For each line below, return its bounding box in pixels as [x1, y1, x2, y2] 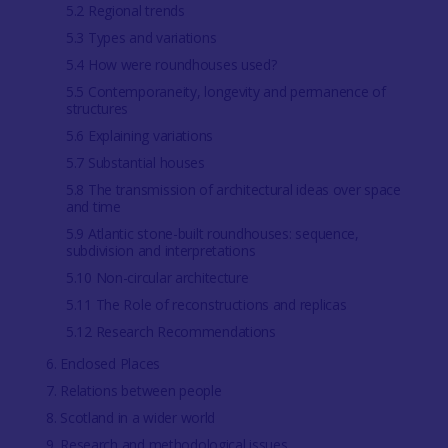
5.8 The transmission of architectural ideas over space [65, 180, 401, 199]
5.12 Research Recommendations [65, 322, 276, 341]
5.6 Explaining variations [65, 126, 213, 145]
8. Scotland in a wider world [45, 408, 216, 427]
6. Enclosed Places [45, 354, 160, 373]
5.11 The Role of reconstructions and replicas [65, 295, 347, 314]
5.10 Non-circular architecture [65, 268, 249, 287]
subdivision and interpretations [65, 241, 256, 260]
